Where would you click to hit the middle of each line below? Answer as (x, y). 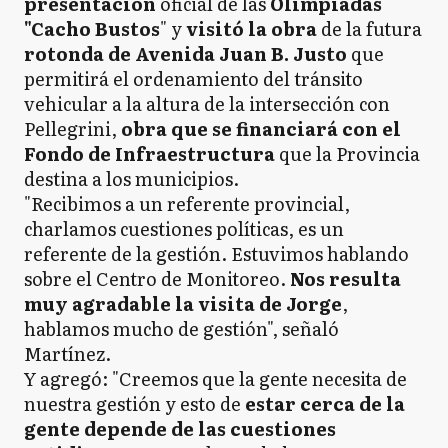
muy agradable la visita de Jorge (183, 303)
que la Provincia (347, 153)
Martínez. (67, 353)
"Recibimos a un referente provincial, (187, 203)
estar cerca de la (325, 403)
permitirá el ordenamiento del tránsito (193, 78)
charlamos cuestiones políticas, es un (184, 228)
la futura (384, 28)
